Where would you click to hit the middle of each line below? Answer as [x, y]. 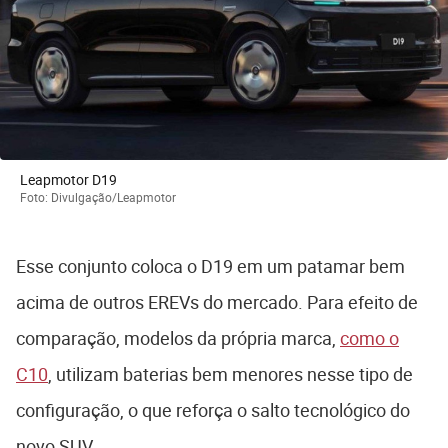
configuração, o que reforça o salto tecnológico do [213, 410]
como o [369, 338]
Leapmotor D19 [68, 180]
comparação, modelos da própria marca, [178, 338]
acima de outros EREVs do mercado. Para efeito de [217, 302]
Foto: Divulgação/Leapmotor [98, 197]
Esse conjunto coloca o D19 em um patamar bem [210, 266]
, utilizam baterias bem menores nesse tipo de [230, 374]
